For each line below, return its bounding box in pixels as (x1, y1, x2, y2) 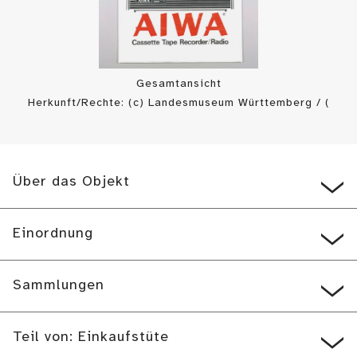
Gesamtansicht (135, 78, 222, 90)
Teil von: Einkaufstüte (13, 330, 169, 345)
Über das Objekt (13, 175, 130, 190)
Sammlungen (13, 278, 104, 293)
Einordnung (13, 226, 93, 241)
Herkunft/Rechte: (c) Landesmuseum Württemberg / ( (27, 97, 330, 109)
